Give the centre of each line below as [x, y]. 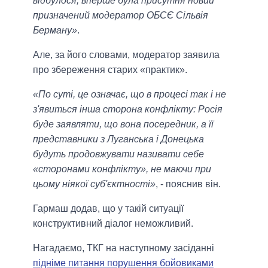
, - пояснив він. [188, 184]
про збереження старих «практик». [110, 70]
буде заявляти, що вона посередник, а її [123, 124]
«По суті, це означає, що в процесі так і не [130, 95]
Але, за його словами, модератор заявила [126, 55]
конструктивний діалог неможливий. [113, 224]
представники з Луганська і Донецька [118, 139]
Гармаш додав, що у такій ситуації [108, 209]
